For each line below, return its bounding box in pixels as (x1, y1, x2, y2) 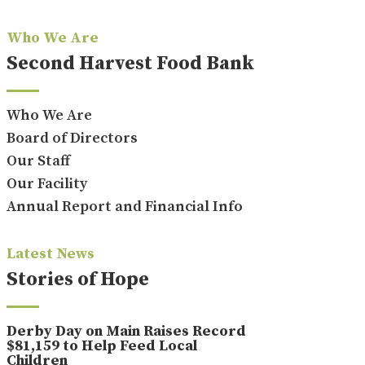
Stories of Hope (6, 266, 149, 292)
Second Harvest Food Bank (6, 51, 254, 76)
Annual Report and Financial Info (6, 196, 243, 216)
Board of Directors (6, 128, 138, 147)
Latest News (6, 244, 95, 263)
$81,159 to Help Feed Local (6, 336, 197, 355)
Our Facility (6, 174, 87, 193)
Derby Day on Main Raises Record (6, 321, 246, 341)
